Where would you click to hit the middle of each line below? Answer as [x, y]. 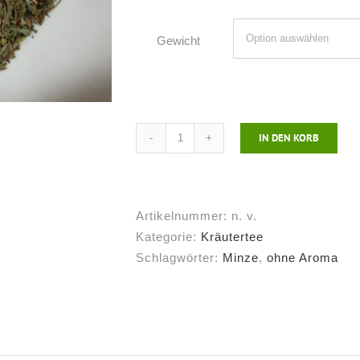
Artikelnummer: [184, 215]
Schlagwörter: [179, 257]
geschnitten [213, 168]
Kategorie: [168, 236]
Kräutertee [232, 236]
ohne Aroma [303, 257]
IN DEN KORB [289, 137]
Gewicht [178, 40]
